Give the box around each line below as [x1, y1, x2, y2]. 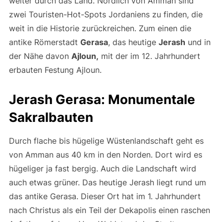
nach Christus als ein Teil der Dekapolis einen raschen [8, 205, 210, 215]
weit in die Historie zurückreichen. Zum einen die [8, 23, 191, 33]
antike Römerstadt [8, 37, 80, 47]
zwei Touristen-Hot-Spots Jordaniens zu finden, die [8, 9, 203, 19]
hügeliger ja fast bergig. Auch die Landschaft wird [8, 163, 196, 173]
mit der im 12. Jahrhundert [98, 51, 200, 61]
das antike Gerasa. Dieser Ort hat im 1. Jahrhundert [8, 191, 201, 201]
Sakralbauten [8, 109, 93, 125]
